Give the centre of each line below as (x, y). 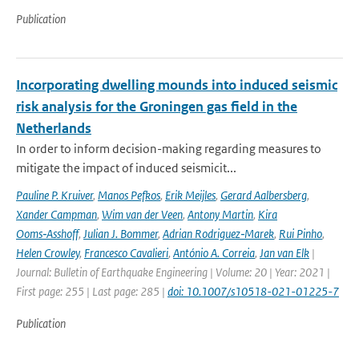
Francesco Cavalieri (126, 253)
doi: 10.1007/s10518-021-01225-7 (253, 291)
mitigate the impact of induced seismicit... (126, 168)
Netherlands (54, 128)
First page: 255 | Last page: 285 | (92, 291)
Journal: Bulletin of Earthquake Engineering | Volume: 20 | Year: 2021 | (173, 272)
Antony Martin (220, 214)
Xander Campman (56, 214)
